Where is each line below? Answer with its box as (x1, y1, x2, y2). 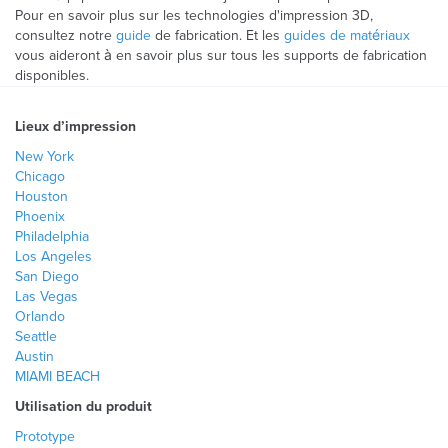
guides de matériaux (284, 27, 410, 44)
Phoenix (15, 208, 65, 225)
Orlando (15, 308, 65, 325)
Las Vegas (15, 288, 78, 305)
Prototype (15, 428, 75, 445)
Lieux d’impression (15, 118, 136, 135)
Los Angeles (15, 248, 92, 265)
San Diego (15, 268, 79, 285)
